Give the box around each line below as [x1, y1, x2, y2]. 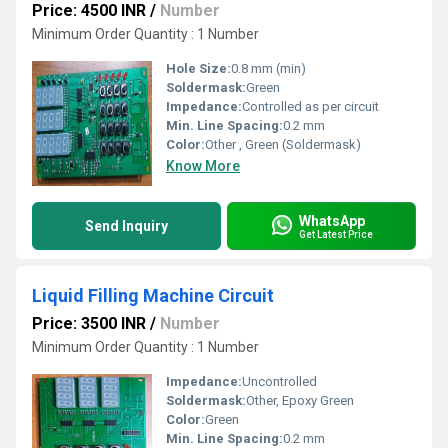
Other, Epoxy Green [246, 393, 354, 408]
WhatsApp [299, 212, 365, 229]
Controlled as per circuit [242, 99, 379, 114]
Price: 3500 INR [32, 314, 146, 333]
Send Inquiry [85, 218, 168, 234]
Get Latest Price [299, 228, 373, 240]
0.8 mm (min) [231, 61, 306, 76]
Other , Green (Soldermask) [205, 137, 361, 152]
